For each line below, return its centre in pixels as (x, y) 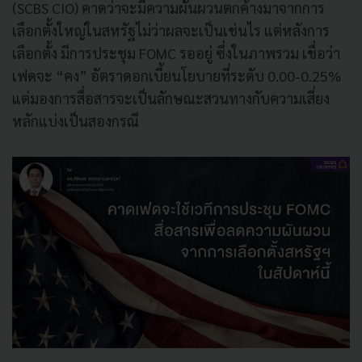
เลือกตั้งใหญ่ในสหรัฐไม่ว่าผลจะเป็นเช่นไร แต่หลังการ (171, 30)
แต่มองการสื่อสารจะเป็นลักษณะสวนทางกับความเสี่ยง (171, 98)
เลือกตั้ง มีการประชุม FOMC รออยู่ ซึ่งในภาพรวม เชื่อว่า (176, 53)
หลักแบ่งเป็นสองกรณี (79, 121)
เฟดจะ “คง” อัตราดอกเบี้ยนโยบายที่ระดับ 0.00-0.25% (177, 76)
